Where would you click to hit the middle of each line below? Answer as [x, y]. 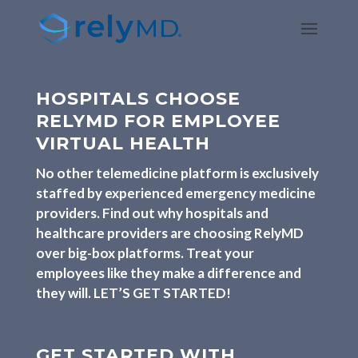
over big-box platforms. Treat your [145, 253]
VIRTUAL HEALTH [123, 143]
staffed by [70, 193]
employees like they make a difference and [168, 273]
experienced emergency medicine [210, 193]
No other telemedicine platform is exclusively [177, 173]
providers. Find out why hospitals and [152, 213]
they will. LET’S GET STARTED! [133, 293]
